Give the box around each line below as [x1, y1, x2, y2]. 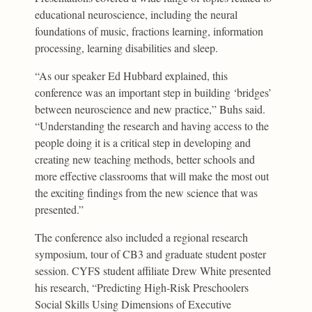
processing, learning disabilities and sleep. [35, 40, 219, 56]
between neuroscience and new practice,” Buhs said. [35, 102, 266, 117]
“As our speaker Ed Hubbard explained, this [35, 68, 228, 84]
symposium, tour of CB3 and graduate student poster [35, 247, 267, 262]
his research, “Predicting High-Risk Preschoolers [35, 280, 249, 295]
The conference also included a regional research [35, 230, 249, 245]
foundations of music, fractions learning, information [35, 24, 264, 39]
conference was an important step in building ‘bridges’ [35, 85, 272, 100]
